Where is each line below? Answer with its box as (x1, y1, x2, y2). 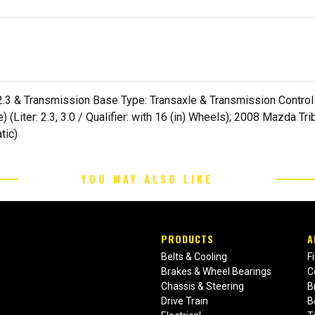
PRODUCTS (161, 231, 214, 247)
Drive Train (161, 295, 209, 307)
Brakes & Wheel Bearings (161, 266, 272, 278)
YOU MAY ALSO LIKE (81, 172, 213, 187)
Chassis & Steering (161, 281, 245, 292)
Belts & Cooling (161, 251, 228, 263)
